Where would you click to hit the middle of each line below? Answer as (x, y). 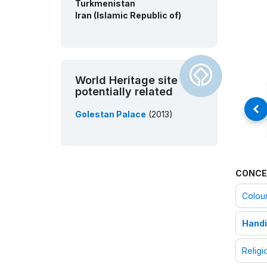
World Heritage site (126, 80)
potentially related (124, 92)
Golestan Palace (111, 114)
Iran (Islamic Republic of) (128, 15)
